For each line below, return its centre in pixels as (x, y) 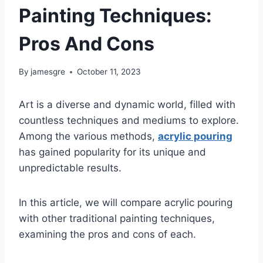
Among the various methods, (88, 136)
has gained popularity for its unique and (112, 152)
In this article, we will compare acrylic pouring (126, 203)
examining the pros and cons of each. (107, 235)
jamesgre (48, 72)
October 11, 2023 (109, 72)
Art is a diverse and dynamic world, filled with (127, 105)
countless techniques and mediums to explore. (129, 121)
